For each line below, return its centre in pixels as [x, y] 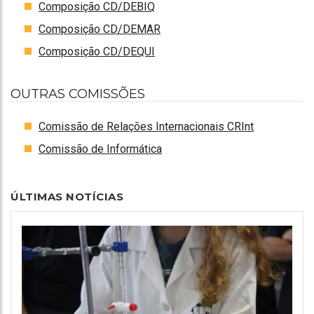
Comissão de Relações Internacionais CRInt [146, 126]
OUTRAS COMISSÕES [78, 94]
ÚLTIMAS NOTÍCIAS [67, 196]
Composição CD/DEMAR [100, 29]
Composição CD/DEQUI [97, 51]
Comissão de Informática [100, 149]
